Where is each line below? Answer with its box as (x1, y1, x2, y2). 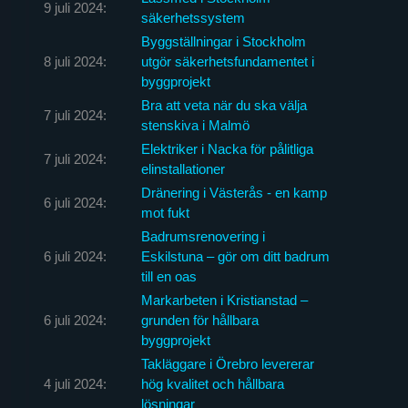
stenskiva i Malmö (140, 117, 250, 133)
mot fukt (140, 204, 189, 220)
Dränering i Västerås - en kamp (140, 184, 327, 200)
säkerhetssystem (140, 9, 245, 25)
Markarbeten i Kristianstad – (140, 291, 308, 308)
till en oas (140, 268, 197, 284)
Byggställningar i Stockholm (140, 33, 306, 49)
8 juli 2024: (43, 53, 107, 69)
